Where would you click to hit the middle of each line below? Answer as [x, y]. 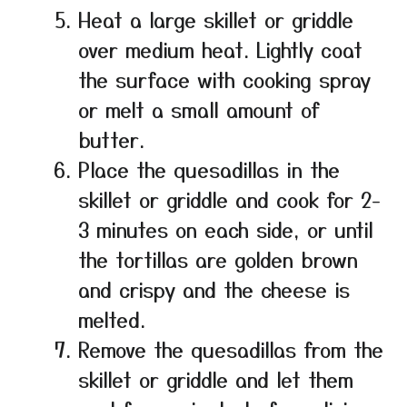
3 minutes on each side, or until [226, 229]
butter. [111, 139]
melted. [112, 319]
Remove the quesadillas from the [231, 349]
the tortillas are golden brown [218, 259]
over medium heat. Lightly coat [220, 50]
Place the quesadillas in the [209, 169]
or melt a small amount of [199, 109]
